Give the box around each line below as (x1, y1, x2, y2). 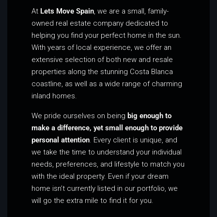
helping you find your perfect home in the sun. (31, 31, 182, 40)
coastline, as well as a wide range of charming (31, 79, 182, 88)
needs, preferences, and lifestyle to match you (31, 159, 185, 169)
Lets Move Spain (40, 6, 94, 15)
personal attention (31, 135, 90, 144)
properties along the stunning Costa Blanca (31, 67, 173, 76)
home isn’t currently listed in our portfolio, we (31, 184, 178, 193)
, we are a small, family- (94, 6, 169, 15)
